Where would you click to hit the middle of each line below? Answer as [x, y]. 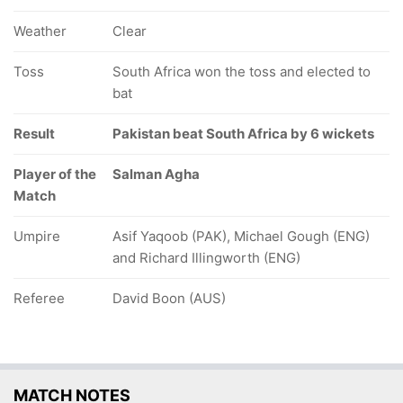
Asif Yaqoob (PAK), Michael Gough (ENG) [241, 236]
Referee [39, 298]
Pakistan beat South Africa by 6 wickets [243, 134]
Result [34, 134]
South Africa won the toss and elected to [242, 72]
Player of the [55, 174]
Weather [40, 31]
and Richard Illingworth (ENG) [206, 258]
